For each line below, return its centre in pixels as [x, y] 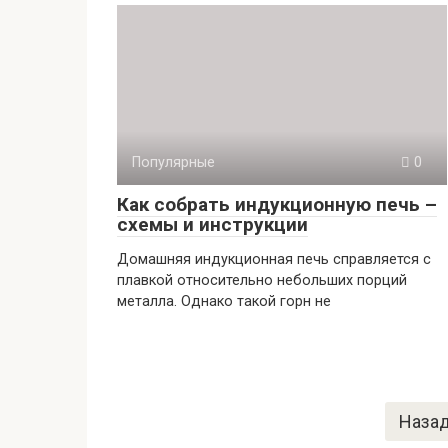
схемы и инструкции [212, 224]
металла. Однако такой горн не [224, 301]
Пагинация [170, 414]
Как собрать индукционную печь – [277, 204]
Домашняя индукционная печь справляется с [274, 259]
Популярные [173, 162]
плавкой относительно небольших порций [262, 280]
